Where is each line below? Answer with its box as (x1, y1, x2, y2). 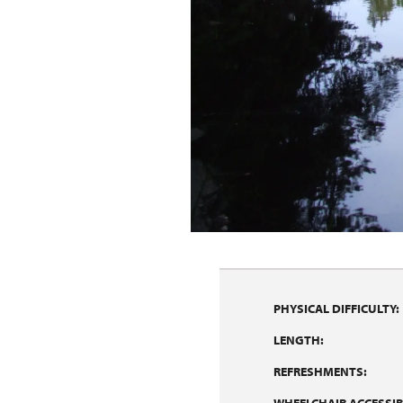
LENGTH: (273, 332, 324, 348)
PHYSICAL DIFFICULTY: (273, 300, 399, 317)
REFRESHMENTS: (273, 363, 367, 380)
